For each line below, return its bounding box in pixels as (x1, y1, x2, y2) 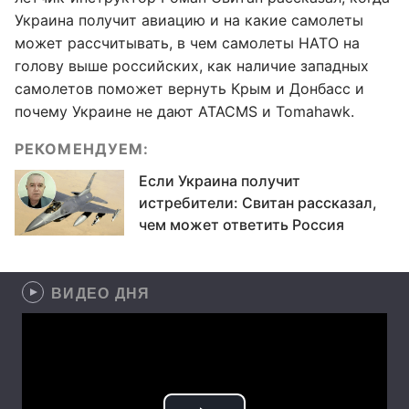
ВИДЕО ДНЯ (51, 282, 151, 303)
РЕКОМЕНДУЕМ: (15, 140, 150, 158)
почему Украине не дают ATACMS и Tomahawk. (15, 102, 354, 121)
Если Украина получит (139, 172, 300, 190)
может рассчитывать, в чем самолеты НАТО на (15, 34, 360, 52)
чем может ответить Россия (139, 215, 344, 234)
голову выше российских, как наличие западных (15, 57, 369, 75)
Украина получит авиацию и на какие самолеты (15, 11, 363, 29)
